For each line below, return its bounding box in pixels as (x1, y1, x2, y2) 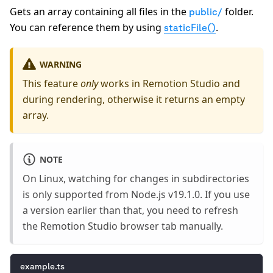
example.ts (20, 260, 65, 271)
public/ (189, 5, 222, 17)
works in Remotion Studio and (98, 77, 240, 91)
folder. (222, 4, 253, 18)
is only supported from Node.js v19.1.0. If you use (23, 188, 250, 202)
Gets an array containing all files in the (10, 4, 189, 18)
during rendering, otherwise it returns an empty (23, 93, 245, 107)
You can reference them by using (10, 20, 164, 34)
